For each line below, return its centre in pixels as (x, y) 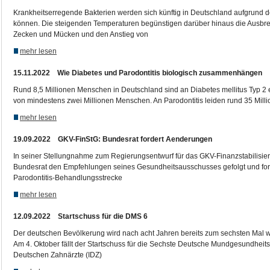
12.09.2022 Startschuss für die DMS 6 (80, 216)
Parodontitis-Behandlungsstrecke (68, 178)
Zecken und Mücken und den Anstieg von (81, 34)
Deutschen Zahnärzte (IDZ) (58, 255)
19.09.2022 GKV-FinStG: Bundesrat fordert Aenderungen (113, 139)
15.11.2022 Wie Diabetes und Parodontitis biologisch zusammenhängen (138, 73)
